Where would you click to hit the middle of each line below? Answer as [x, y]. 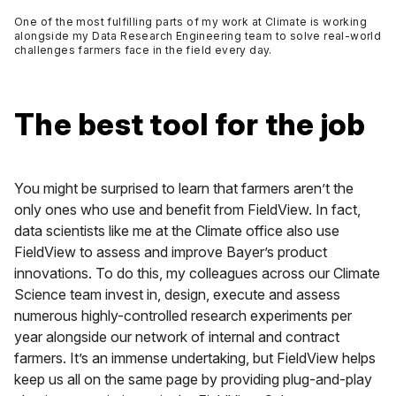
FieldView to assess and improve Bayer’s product [171, 252]
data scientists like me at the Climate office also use [177, 231]
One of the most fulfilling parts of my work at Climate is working [190, 22]
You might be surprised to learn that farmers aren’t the [184, 189]
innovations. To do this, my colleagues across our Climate [197, 274]
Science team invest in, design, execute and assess [177, 295]
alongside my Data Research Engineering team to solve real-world [198, 36]
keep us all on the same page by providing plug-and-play [193, 380]
